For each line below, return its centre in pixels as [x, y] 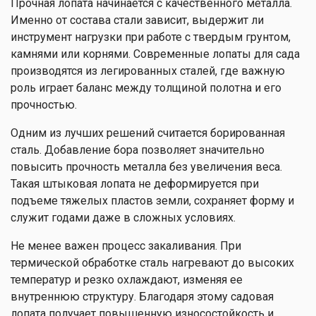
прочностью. [44, 105]
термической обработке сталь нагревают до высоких [152, 263]
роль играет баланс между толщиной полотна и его [146, 88]
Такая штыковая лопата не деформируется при [135, 184]
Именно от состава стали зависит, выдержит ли [137, 20]
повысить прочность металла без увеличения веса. [146, 167]
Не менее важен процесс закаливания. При [126, 246]
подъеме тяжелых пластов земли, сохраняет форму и [152, 201]
